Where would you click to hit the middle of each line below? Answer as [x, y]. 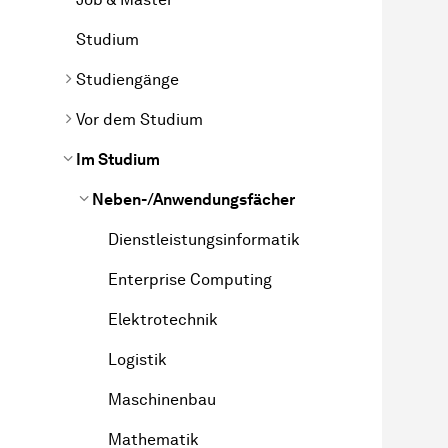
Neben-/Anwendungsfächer [193, 199]
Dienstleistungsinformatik [204, 239]
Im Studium [118, 159]
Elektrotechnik [163, 319]
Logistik [137, 359]
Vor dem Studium [139, 119]
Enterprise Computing [190, 279]
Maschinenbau [162, 399]
